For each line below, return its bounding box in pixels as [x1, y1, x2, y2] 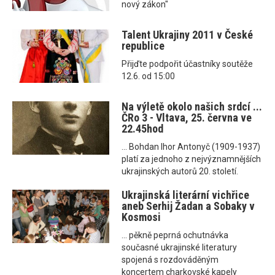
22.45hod [122, 122, 164, 136]
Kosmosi [122, 211, 161, 224]
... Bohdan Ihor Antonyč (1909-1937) [122, 142, 261, 152]
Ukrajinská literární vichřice [122, 188, 250, 202]
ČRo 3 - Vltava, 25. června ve [122, 111, 252, 125]
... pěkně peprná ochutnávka [122, 230, 229, 241]
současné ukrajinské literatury [122, 242, 238, 253]
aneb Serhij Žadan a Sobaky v [122, 199, 255, 213]
